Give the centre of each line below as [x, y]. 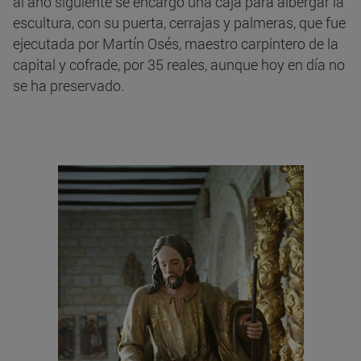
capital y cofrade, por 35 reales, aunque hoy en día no [179, 65]
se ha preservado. [68, 86]
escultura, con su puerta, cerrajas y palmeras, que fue [179, 23]
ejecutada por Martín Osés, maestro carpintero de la [176, 44]
